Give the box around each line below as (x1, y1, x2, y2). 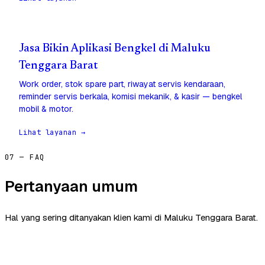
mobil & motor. (19, 104, 73, 115)
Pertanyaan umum (5, 176, 138, 197)
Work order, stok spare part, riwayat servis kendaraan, (19, 79, 225, 90)
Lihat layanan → (19, 128, 86, 138)
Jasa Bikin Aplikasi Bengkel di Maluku (19, 43, 211, 55)
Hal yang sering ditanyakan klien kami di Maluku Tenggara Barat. (5, 212, 258, 224)
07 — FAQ (5, 153, 45, 163)
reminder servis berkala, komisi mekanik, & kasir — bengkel (19, 91, 242, 102)
